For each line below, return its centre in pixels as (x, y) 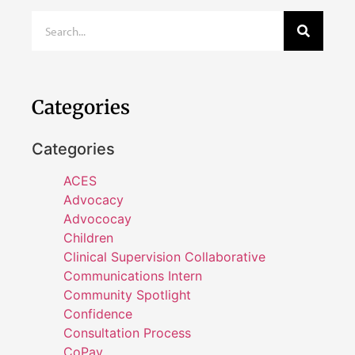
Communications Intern (133, 276)
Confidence (98, 314)
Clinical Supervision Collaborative (164, 257)
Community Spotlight (127, 295)
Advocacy (94, 200)
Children (88, 238)
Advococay (97, 219)
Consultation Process (127, 333)
